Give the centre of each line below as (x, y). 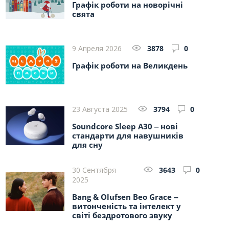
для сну (87, 145)
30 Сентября (94, 170)
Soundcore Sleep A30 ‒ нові (125, 126)
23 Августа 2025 (100, 109)
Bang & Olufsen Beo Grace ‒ (125, 197)
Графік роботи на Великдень (130, 65)
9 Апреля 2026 (97, 48)
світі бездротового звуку (122, 215)
